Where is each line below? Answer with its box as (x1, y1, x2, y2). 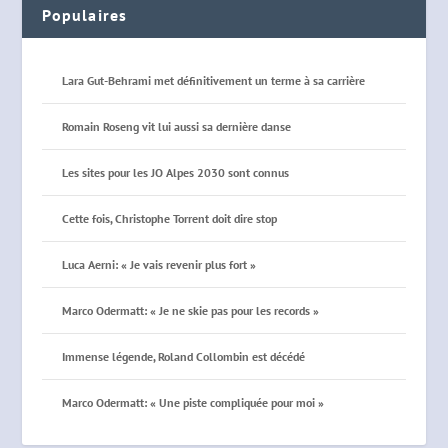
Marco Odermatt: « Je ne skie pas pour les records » (62, 303, 320, 319)
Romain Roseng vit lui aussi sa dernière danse (62, 119, 292, 135)
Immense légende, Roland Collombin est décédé (62, 349, 306, 365)
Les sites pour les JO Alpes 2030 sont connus (62, 165, 290, 181)
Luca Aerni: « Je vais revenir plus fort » (62, 257, 257, 273)
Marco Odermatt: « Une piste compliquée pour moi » (62, 395, 325, 411)
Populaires (42, 5, 128, 26)
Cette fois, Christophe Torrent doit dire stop (62, 211, 278, 227)
